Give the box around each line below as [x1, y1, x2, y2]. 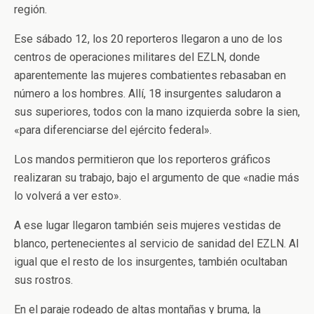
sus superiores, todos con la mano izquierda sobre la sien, [14, 105, 300, 118]
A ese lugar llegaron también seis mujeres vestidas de [14, 219, 281, 232]
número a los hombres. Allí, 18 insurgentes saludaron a [14, 87, 281, 100]
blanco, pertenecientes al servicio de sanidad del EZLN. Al [14, 237, 299, 250]
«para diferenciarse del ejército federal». [14, 123, 212, 137]
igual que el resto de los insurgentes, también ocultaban [14, 255, 287, 268]
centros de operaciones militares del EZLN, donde [14, 50, 260, 64]
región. [14, 3, 47, 16]
